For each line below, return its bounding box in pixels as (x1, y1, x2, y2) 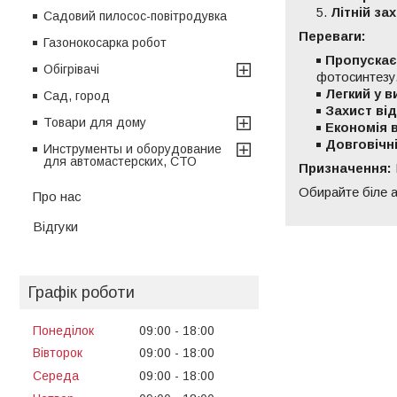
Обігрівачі (43, 61, 99, 76)
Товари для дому (43, 114, 146, 129)
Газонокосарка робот (43, 35, 167, 50)
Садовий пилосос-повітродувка (43, 8, 227, 23)
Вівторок (33, 346, 82, 361)
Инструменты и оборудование (43, 141, 222, 156)
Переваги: (299, 28, 366, 43)
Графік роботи (28, 283, 135, 301)
